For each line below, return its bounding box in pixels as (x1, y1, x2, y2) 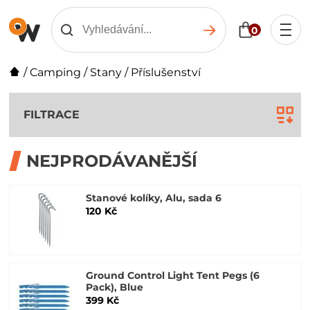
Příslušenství (131, 66, 201, 79)
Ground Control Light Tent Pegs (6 (86, 269, 260, 282)
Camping (30, 66, 82, 79)
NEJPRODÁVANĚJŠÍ (26, 151, 198, 171)
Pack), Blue (86, 281, 144, 293)
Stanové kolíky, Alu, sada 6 (86, 192, 222, 204)
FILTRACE (24, 108, 80, 121)
